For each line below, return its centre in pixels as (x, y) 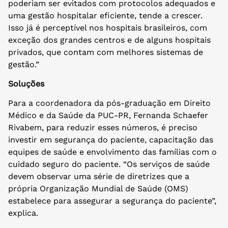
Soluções (26, 84)
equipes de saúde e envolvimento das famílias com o (112, 152)
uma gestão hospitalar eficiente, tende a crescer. (105, 15)
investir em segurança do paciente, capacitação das (111, 140)
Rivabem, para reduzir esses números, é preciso (103, 128)
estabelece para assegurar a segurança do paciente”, (112, 201)
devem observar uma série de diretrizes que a (99, 177)
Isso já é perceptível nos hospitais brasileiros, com (108, 27)
